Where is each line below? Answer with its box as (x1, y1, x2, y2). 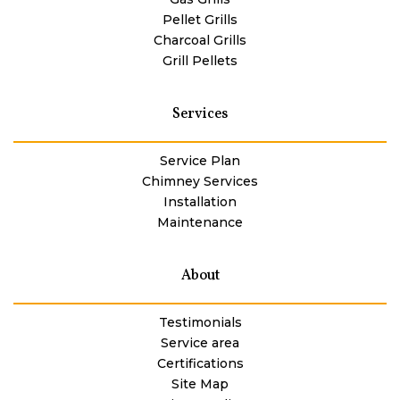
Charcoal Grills (154, 32, 246, 49)
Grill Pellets (162, 53, 237, 70)
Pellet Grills (162, 12, 237, 29)
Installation (163, 194, 237, 211)
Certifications (156, 355, 244, 372)
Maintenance (157, 214, 243, 231)
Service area (161, 335, 239, 352)
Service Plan (160, 153, 240, 170)
